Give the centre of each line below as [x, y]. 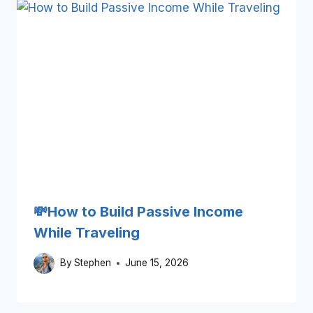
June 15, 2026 [157, 263]
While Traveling [87, 233]
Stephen [93, 263]
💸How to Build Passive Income [138, 212]
